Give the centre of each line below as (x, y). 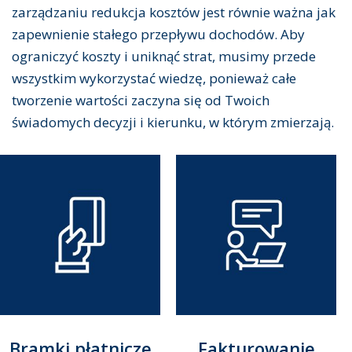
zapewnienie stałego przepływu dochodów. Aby (158, 35)
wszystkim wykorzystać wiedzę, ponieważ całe (154, 79)
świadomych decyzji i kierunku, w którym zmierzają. (173, 123)
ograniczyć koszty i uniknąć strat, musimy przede (164, 57)
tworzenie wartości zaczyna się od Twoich (141, 101)
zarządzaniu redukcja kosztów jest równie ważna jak (174, 13)
